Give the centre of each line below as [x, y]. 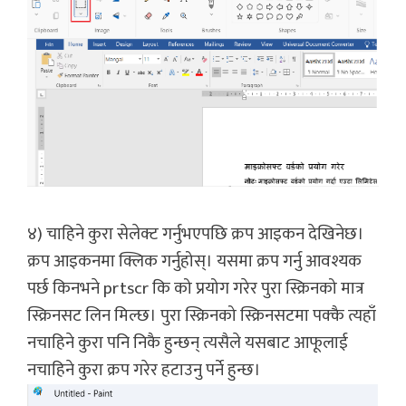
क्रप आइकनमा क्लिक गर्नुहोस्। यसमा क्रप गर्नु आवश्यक [194, 262]
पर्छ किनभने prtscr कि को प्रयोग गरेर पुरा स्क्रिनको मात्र [196, 289]
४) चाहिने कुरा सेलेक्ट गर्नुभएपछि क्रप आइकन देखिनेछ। [196, 235]
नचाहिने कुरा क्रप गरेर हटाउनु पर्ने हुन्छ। [144, 371]
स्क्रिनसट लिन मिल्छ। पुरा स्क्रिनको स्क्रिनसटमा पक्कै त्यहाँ [202, 316]
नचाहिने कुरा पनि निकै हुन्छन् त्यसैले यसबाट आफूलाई [188, 343]
